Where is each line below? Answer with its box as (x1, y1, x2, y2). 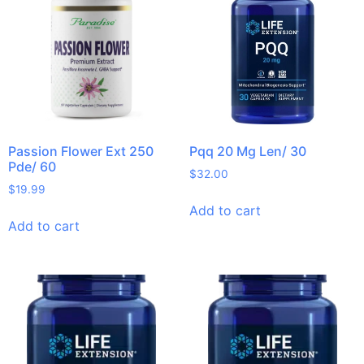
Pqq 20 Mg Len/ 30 (188, 143, 306, 160)
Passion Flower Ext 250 (8, 143, 154, 160)
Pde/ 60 (8, 158, 56, 175)
